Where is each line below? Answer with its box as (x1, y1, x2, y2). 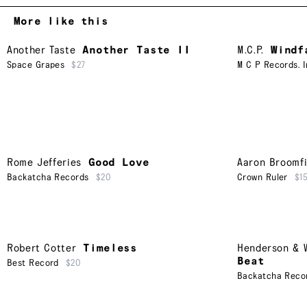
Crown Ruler (237, 172, 288, 182)
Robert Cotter (7, 243, 77, 255)
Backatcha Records (7, 172, 89, 182)
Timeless (83, 243, 138, 255)
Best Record (7, 258, 59, 269)
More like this (14, 16, 108, 28)
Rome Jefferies (7, 156, 82, 169)
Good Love (88, 156, 149, 169)
